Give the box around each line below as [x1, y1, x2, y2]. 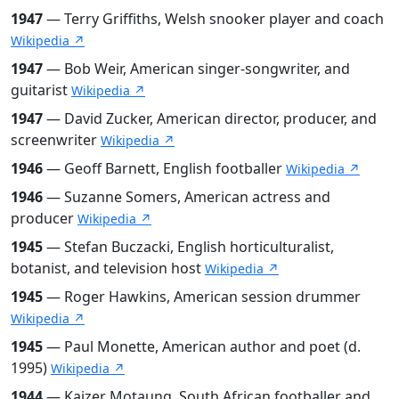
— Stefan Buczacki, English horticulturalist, [43, 236, 334, 256]
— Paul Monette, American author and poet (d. [43, 336, 361, 356]
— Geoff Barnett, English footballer [43, 158, 286, 178]
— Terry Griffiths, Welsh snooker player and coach [43, 8, 384, 28]
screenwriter [11, 129, 101, 150]
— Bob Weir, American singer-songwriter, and [43, 58, 350, 78]
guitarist [11, 79, 71, 100]
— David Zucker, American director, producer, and [43, 108, 377, 128]
